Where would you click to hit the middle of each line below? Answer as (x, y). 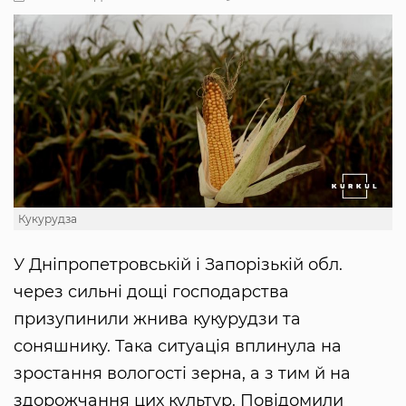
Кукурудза (48, 219)
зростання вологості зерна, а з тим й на (182, 374)
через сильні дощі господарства (151, 292)
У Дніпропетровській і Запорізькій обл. (178, 265)
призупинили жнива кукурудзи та (157, 319)
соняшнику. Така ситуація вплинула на (178, 347)
